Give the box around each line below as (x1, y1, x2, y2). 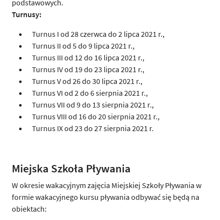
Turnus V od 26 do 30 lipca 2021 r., (27, 76, 142, 86)
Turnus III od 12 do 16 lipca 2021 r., (27, 52, 144, 62)
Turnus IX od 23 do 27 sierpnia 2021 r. (27, 123, 154, 133)
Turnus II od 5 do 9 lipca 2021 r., (27, 40, 135, 51)
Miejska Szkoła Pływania (12, 161, 131, 175)
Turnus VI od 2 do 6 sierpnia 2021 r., (27, 87, 148, 98)
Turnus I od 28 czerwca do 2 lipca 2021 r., (27, 28, 165, 39)
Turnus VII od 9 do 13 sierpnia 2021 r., (27, 99, 154, 110)
